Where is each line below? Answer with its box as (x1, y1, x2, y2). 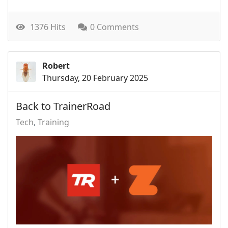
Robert (42, 60, 70, 72)
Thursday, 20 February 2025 (42, 72, 148, 84)
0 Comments (90, 21, 139, 33)
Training (38, 117, 69, 128)
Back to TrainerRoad (16, 99, 110, 113)
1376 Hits (26, 21, 66, 33)
